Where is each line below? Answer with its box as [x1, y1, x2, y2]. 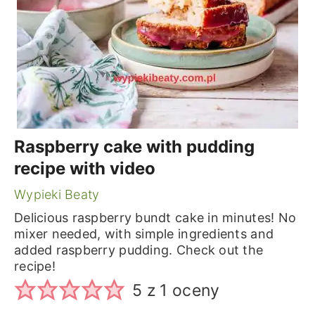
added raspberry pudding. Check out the [13, 243, 264, 257]
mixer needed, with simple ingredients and [13, 226, 274, 241]
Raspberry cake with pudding [13, 136, 255, 157]
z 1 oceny [142, 281, 220, 301]
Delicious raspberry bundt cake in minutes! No [13, 210, 297, 225]
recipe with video [13, 158, 155, 179]
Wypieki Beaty [13, 187, 100, 202]
